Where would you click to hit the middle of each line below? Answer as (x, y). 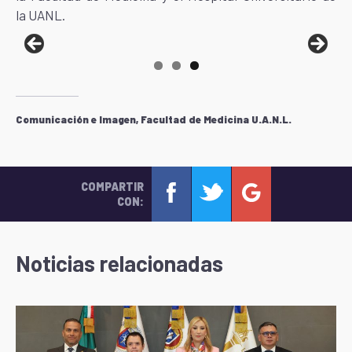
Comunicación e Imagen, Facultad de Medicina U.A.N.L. (154, 119)
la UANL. (40, 15)
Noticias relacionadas (119, 263)
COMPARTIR (112, 187)
